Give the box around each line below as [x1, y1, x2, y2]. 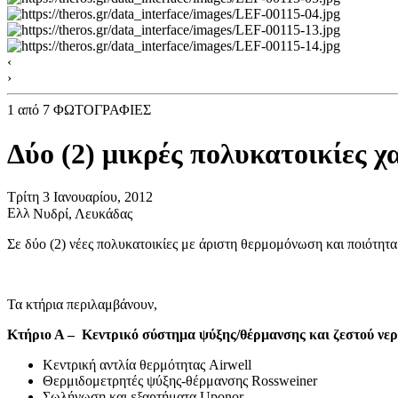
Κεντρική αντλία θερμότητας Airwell [43, 357, 251, 373]
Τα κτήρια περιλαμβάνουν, [7, 297, 157, 313]
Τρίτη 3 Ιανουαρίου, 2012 [7, 189, 153, 205]
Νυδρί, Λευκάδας [33, 206, 132, 222]
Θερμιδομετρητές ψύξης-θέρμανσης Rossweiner [43, 373, 317, 389]
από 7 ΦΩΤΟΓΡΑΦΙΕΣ [14, 102, 151, 118]
